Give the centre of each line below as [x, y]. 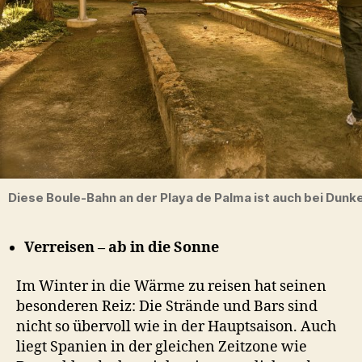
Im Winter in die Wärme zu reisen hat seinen [171, 286]
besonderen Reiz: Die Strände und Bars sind [167, 306]
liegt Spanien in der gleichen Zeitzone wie [162, 347]
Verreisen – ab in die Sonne [122, 248]
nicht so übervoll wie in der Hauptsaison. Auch [176, 326]
